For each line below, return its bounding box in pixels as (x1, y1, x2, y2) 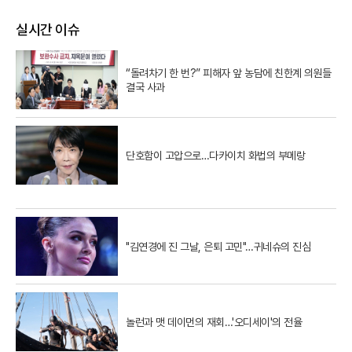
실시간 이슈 (16, 21, 79, 38)
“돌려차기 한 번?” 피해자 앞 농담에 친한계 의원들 (126, 66, 332, 79)
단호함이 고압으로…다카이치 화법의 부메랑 (126, 148, 305, 162)
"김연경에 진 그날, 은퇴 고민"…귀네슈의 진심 (126, 240, 310, 253)
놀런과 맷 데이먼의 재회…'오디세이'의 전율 (126, 315, 302, 328)
